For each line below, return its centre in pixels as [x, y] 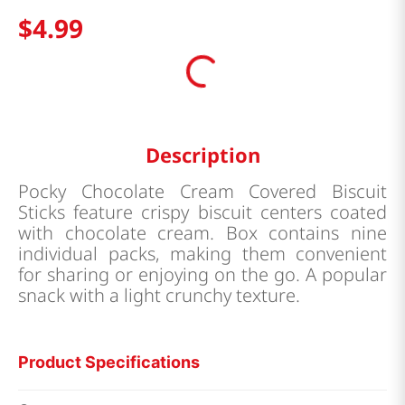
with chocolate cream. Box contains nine [202, 233]
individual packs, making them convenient [202, 254]
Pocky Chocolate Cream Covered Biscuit [202, 192]
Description [202, 155]
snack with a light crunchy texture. [159, 296]
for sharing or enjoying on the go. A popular [202, 275]
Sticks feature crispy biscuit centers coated [202, 212]
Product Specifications [109, 363]
